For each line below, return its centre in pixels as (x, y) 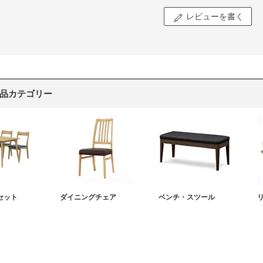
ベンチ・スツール (187, 197)
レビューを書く (215, 16)
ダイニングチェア (88, 197)
